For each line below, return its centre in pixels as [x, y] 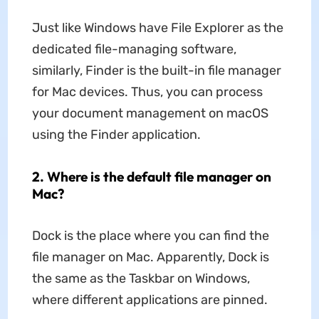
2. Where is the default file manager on [151, 177]
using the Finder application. [116, 135]
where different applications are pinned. [150, 300]
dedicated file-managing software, [134, 49]
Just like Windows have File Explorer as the [157, 28]
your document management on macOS [150, 114]
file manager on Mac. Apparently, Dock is [150, 257]
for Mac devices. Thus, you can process [147, 92]
